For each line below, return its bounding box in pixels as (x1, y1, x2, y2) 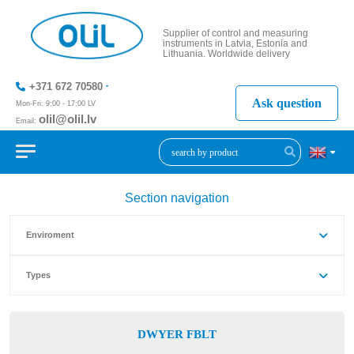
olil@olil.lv (39, 112, 96, 126)
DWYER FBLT (137, 328, 217, 341)
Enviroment (26, 230, 74, 239)
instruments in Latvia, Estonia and (162, 37, 307, 49)
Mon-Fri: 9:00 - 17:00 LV (16, 100, 96, 107)
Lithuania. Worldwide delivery (162, 47, 290, 59)
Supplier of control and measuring (162, 27, 308, 39)
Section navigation (125, 191, 229, 205)
